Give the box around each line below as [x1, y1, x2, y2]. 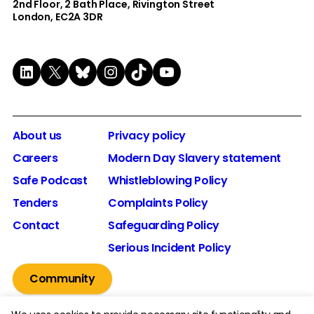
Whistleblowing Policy [107, 172, 228, 189]
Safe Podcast [13, 172, 88, 189]
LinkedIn [12, 59, 83, 83]
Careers [13, 150, 58, 167]
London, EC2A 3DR [13, 10, 103, 25]
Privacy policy [107, 128, 186, 144]
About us [13, 128, 62, 144]
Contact [13, 217, 60, 234]
